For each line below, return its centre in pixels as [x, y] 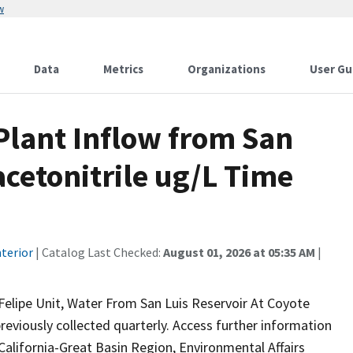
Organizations [227, 69]
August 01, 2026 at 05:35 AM [239, 252]
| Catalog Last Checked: [98, 252]
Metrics [123, 69]
